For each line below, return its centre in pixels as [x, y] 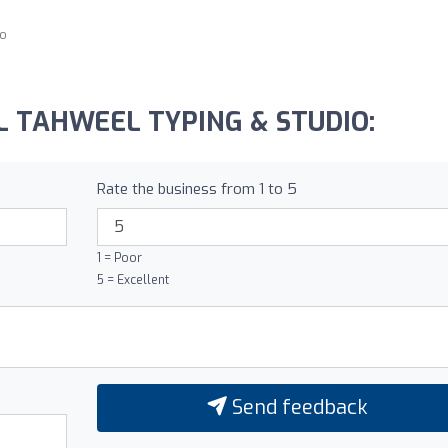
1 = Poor [119, 257]
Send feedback [297, 407]
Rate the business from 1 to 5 [196, 188]
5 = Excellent [132, 279]
